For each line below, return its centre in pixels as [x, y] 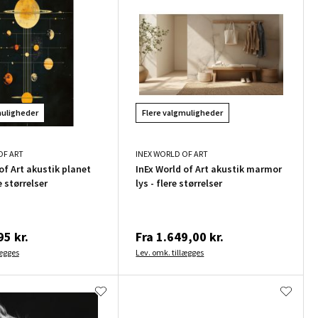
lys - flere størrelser [179, 183]
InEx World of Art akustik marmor [209, 169]
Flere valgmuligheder [183, 113]
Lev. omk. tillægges [170, 253]
